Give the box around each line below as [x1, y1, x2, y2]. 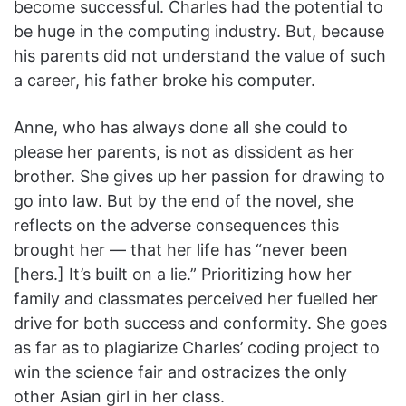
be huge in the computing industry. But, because [14, 21, 384, 41]
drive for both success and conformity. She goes [14, 313, 387, 333]
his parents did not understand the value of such [14, 45, 386, 65]
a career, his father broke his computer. [14, 70, 315, 90]
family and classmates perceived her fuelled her [14, 288, 378, 308]
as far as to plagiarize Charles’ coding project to [14, 337, 380, 357]
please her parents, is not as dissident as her [14, 141, 354, 161]
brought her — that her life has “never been [14, 239, 348, 259]
